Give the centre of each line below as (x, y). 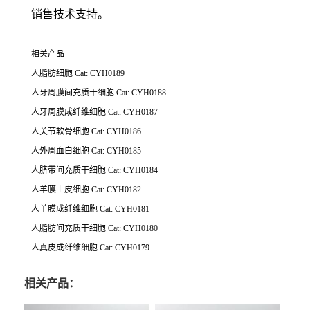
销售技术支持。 (70, 15)
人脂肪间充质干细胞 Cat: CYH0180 (94, 229)
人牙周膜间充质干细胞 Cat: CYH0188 (99, 93)
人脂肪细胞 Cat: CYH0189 (78, 74)
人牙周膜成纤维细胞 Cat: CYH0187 (94, 112)
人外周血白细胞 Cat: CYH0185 (86, 151)
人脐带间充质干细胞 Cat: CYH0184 (94, 171)
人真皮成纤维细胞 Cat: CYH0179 (90, 248)
